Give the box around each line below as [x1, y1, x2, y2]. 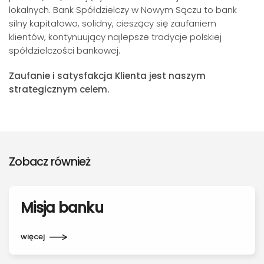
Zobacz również [9, 153, 91, 170]
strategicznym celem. [9, 83, 109, 95]
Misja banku [21, 198, 103, 217]
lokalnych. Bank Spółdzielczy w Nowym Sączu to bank [9, 4, 237, 16]
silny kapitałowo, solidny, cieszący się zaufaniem [9, 17, 216, 29]
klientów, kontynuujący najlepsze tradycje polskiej [9, 31, 222, 43]
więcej [21, 230, 45, 242]
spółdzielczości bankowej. [9, 44, 120, 57]
